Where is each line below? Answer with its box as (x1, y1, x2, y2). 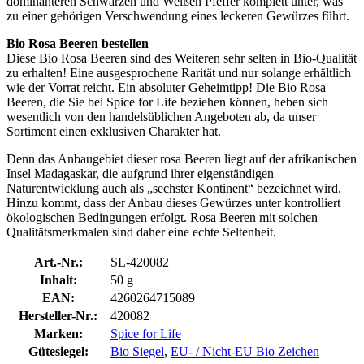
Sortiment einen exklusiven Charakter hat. (6, 123, 221, 138)
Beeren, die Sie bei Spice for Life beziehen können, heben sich (6, 94, 328, 109)
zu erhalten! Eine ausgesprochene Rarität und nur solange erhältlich (6, 65, 351, 80)
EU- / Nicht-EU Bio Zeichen (171, 344, 319, 358)
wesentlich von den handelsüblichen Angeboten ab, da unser (6, 109, 316, 123)
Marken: (33, 326, 83, 340)
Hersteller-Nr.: (19, 308, 97, 323)
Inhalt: (39, 272, 77, 287)
